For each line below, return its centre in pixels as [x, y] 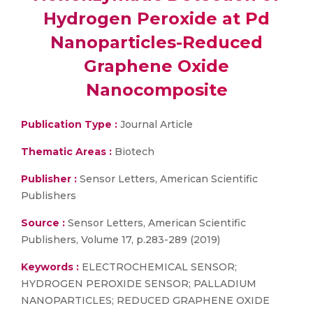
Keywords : [50, 267]
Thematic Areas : [66, 152]
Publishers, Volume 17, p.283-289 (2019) [121, 240]
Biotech [133, 152]
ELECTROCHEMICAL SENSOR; [158, 267]
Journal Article [155, 124]
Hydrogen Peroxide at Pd [156, 19]
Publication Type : [69, 124]
